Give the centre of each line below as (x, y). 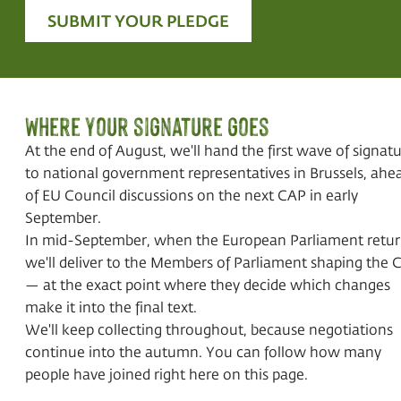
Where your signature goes (147, 126)
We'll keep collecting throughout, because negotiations (209, 329)
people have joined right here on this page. (166, 374)
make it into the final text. (111, 307)
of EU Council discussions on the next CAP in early (192, 195)
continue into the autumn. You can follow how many (203, 351)
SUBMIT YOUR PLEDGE (138, 20)
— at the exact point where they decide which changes (208, 284)
